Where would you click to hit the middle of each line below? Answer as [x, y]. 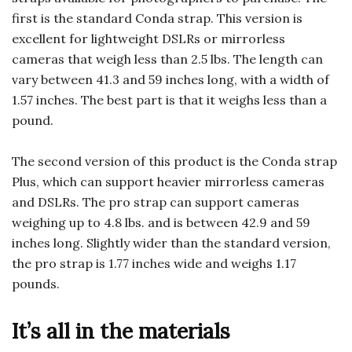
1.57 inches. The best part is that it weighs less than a [169, 100]
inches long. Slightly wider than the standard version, [171, 243]
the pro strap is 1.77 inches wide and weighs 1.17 [154, 264]
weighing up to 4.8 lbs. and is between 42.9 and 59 [161, 223]
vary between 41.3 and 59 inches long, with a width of [170, 80]
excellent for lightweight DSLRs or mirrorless [148, 39]
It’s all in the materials [121, 331]
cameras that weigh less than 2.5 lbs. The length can [167, 59]
